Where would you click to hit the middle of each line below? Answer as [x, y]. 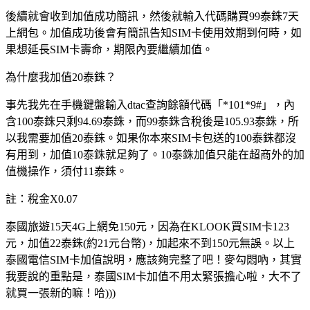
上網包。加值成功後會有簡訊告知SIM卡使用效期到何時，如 [154, 33]
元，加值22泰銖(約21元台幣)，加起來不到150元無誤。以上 [150, 243]
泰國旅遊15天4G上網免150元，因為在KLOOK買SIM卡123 [147, 226]
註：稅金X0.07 [42, 199]
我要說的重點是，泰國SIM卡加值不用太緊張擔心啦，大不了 [154, 276]
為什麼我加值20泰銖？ [61, 77]
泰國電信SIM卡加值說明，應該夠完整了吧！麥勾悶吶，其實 [154, 259]
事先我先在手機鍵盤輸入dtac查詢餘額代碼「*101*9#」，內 [150, 104]
